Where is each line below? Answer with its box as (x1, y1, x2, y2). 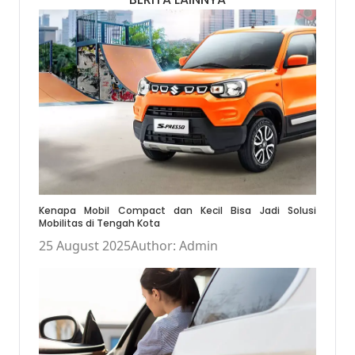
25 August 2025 (39, 236, 131, 254)
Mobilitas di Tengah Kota (39, 216, 160, 230)
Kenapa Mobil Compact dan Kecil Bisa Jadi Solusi (39, 203, 316, 217)
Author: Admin (131, 236, 218, 254)
